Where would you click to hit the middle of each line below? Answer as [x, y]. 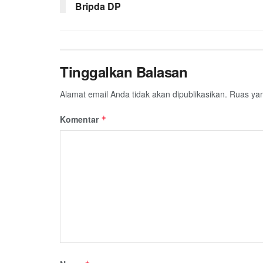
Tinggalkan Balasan [124, 71]
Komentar [80, 119]
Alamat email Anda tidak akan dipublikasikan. [144, 94]
